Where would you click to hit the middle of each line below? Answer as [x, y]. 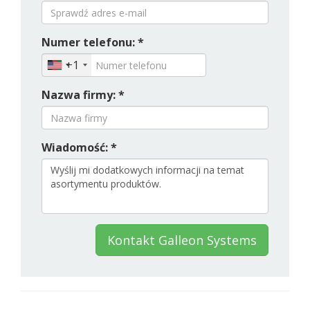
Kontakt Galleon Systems [182, 240]
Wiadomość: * [79, 147]
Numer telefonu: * [93, 42]
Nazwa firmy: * [83, 95]
